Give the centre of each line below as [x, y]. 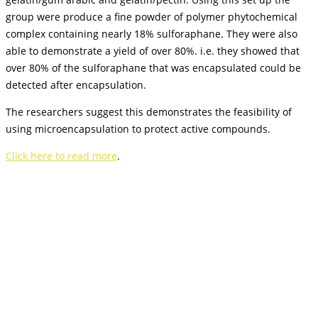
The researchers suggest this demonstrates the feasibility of [149, 112]
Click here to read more [61, 156]
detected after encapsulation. [76, 85]
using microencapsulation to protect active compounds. [138, 129]
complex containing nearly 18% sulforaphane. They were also [152, 34]
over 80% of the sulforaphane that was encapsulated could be [153, 68]
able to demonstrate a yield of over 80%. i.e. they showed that [153, 51]
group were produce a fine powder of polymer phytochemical [152, 17]
